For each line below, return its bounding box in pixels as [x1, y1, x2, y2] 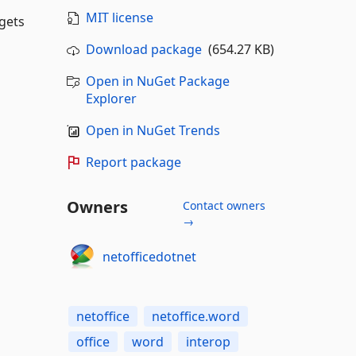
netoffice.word [151, 308, 240, 325]
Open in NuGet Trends [85, 122, 220, 139]
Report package [85, 153, 181, 171]
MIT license [85, 9, 153, 26]
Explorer [85, 90, 137, 107]
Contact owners [182, 198, 265, 213]
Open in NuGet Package [85, 72, 230, 90]
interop [185, 333, 230, 350]
